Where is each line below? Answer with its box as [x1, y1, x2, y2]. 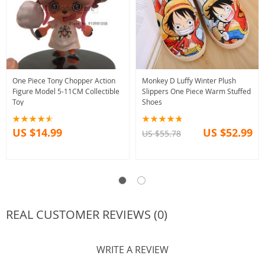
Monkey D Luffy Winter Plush [142, 75, 236, 85]
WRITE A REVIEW [96, 243, 169, 256]
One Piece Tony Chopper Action [12, 75, 115, 85]
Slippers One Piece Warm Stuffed [142, 86, 251, 96]
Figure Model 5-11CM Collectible [12, 86, 119, 96]
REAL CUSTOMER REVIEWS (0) [6, 206, 167, 222]
